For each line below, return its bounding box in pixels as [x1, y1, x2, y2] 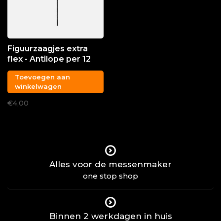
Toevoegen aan [15, 73, 70, 81]
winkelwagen [15, 82, 62, 90]
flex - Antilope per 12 [7, 54, 91, 64]
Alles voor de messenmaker [49, 159, 172, 169]
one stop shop [83, 171, 138, 181]
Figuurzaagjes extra [7, 44, 88, 53]
